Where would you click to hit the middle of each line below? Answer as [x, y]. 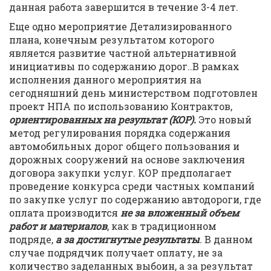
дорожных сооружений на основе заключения [127, 159]
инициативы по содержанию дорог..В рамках [124, 66]
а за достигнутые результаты [128, 239]
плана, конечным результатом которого [112, 40]
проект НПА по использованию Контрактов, [121, 106]
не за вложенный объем [180, 213]
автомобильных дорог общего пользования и [124, 146]
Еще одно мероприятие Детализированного [120, 26]
